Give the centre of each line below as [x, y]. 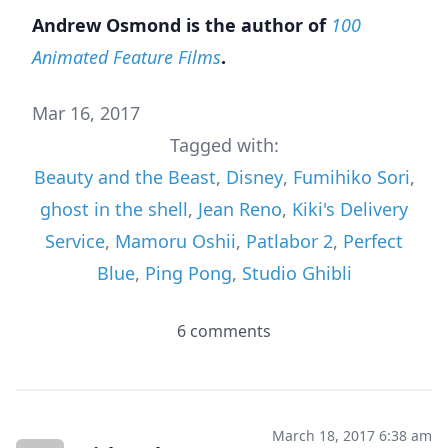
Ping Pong [188, 272]
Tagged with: [224, 144]
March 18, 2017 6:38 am [352, 436]
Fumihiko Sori [351, 176]
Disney [254, 176]
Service [75, 240]
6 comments [224, 330]
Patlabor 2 [289, 240]
